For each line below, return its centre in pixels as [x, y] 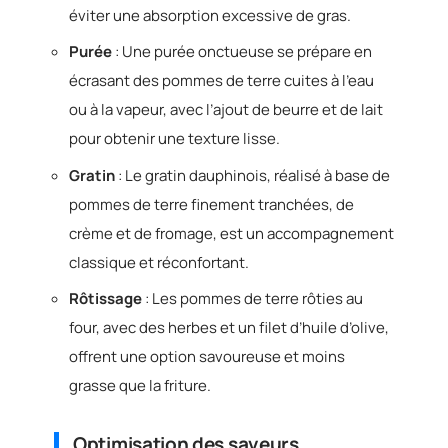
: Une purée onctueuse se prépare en [242, 51]
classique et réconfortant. [159, 262]
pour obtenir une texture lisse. [174, 138]
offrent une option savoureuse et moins [207, 356]
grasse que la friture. [140, 385]
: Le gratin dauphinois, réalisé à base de [252, 175]
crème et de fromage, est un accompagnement [231, 233]
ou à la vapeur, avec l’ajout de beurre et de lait [226, 109]
